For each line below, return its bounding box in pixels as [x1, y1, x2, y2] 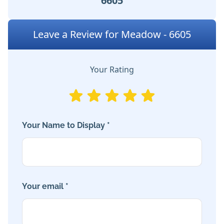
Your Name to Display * [22, 120, 110, 130]
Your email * [22, 181, 68, 191]
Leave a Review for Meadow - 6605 [33, 27, 191, 41]
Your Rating [90, 64, 134, 75]
